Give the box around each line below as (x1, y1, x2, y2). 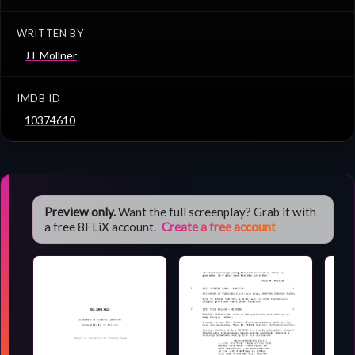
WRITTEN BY (17, 26, 84, 40)
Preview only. (44, 204, 116, 219)
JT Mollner (25, 48, 77, 62)
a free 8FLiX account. (44, 219, 158, 234)
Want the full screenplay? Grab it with (115, 204, 316, 219)
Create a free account (161, 219, 276, 234)
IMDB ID (17, 91, 61, 105)
